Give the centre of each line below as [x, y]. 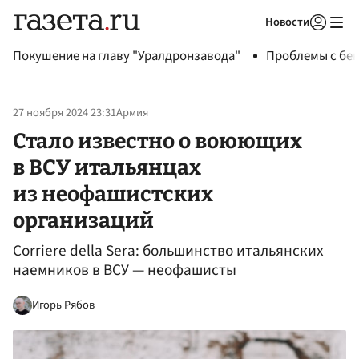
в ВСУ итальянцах [107, 167]
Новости [287, 22]
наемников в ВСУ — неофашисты [125, 270]
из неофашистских [113, 194]
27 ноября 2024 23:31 [65, 113]
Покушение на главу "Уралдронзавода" [127, 56]
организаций [83, 220]
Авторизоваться [252, 42]
